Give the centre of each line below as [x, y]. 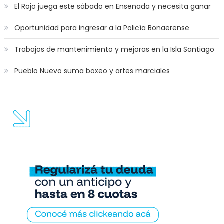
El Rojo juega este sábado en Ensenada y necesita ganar [112, 7]
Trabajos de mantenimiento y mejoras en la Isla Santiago [114, 50]
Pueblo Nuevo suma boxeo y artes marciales [92, 71]
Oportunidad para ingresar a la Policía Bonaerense [102, 28]
